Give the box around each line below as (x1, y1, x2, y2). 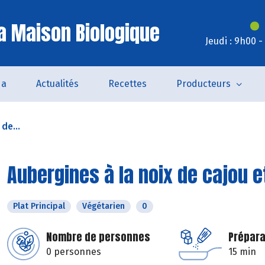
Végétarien (82, 201, 125, 211)
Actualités (35, 78, 79, 89)
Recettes (108, 78, 147, 89)
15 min (228, 246, 256, 257)
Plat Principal (13, 201, 65, 211)
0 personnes (46, 246, 101, 257)
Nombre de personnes (46, 229, 150, 245)
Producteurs (176, 78, 231, 89)
